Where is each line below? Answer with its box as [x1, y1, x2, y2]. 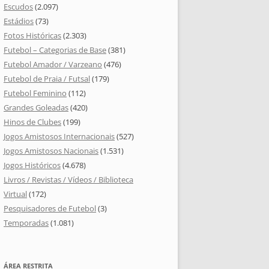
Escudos [4, 1, 33, 13]
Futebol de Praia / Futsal [4, 73, 90, 85]
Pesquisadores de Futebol [4, 203, 96, 214]
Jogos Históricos [4, 160, 61, 171]
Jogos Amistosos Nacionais [4, 145, 98, 157]
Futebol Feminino [4, 88, 67, 99]
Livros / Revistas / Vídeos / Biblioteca [4, 174, 133, 186]
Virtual [4, 189, 27, 200]
